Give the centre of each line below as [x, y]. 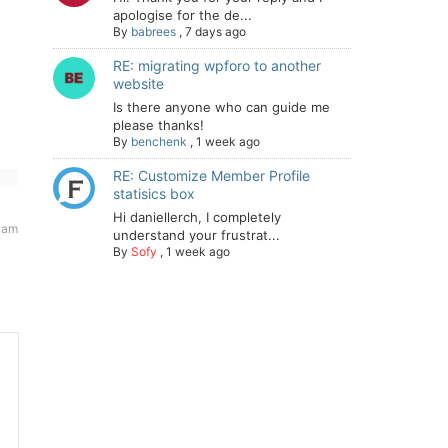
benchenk [159, 141]
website [138, 83]
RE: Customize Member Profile [211, 175]
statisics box [154, 193]
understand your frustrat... [196, 235]
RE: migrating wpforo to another [217, 65]
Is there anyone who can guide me [221, 107]
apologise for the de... [182, 15]
